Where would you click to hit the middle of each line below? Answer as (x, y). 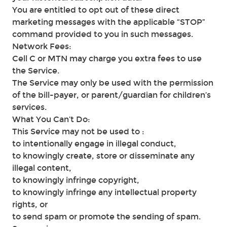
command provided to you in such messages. (103, 34)
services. (29, 107)
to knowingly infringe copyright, (76, 180)
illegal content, (42, 168)
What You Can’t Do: (51, 119)
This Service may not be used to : (78, 131)
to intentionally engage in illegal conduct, (94, 144)
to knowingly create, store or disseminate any (103, 156)
